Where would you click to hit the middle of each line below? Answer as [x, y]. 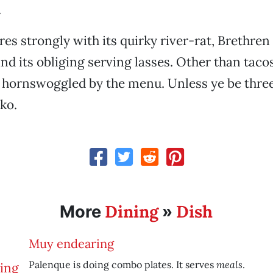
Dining [132, 211]
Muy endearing [71, 243]
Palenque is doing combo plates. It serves [122, 264]
